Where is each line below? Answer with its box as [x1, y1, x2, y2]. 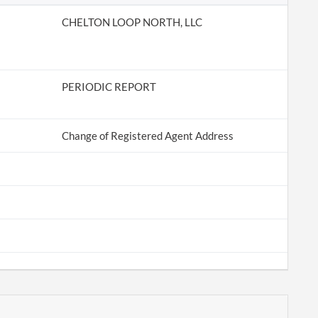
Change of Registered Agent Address [61, 129, 234, 142]
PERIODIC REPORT [61, 80, 156, 93]
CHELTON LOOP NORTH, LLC [61, 16, 202, 28]
